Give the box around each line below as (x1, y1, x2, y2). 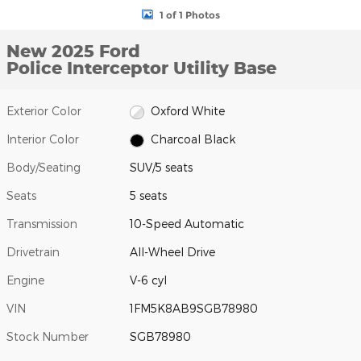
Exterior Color (6, 104, 81, 118)
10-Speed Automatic (130, 217, 245, 231)
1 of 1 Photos (159, 8, 220, 21)
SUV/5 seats (130, 160, 193, 175)
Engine (6, 273, 44, 288)
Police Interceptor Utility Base (6, 57, 276, 78)
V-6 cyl (130, 273, 168, 288)
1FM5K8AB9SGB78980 (130, 301, 259, 316)
